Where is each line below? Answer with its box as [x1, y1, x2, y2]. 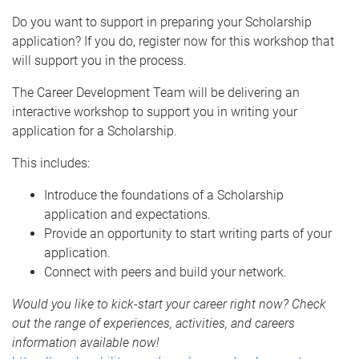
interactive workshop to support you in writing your [12, 104, 297, 119]
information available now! [12, 335, 166, 350]
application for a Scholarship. [12, 123, 180, 139]
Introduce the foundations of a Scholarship [44, 188, 284, 203]
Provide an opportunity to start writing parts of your [44, 226, 332, 241]
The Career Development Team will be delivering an [12, 85, 300, 100]
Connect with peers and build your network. [44, 264, 287, 280]
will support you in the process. [12, 53, 187, 68]
